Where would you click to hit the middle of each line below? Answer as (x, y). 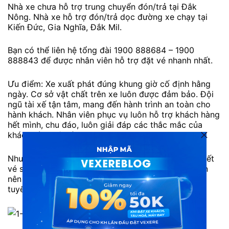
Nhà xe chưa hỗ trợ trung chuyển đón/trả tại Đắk (102, 6)
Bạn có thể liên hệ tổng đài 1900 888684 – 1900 (101, 50)
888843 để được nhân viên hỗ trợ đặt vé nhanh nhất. (110, 61)
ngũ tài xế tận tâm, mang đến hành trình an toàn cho (109, 105)
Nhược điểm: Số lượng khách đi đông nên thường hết (111, 158)
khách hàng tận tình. (47, 135)
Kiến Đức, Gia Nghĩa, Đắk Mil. (65, 27)
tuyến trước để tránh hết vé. (62, 189)
